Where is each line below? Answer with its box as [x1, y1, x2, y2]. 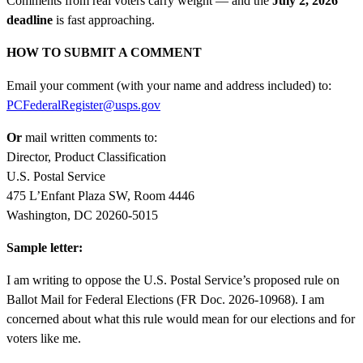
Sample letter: [6, 240, 83, 254]
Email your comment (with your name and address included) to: [6, 78, 331, 92]
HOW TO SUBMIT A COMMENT [6, 45, 202, 60]
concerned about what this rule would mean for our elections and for [6, 311, 355, 326]
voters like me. [6, 331, 81, 345]
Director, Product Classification [6, 149, 166, 164]
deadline [6, 13, 56, 28]
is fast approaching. [56, 13, 158, 28]
